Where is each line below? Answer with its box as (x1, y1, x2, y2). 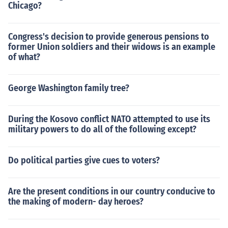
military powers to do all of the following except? (8, 124, 196, 135)
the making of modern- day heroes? (8, 196, 144, 207)
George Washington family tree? (8, 82, 129, 94)
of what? (8, 51, 40, 63)
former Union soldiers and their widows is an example (8, 41, 215, 52)
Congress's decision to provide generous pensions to (8, 31, 209, 42)
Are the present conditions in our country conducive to (8, 186, 215, 197)
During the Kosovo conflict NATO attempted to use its (8, 113, 210, 125)
